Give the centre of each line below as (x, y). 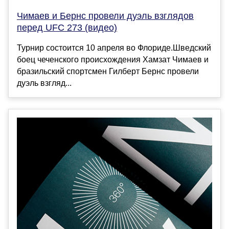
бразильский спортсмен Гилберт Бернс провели (108, 72)
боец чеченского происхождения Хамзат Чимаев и (113, 60)
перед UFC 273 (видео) (67, 28)
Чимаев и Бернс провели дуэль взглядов (105, 16)
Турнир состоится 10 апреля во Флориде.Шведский (114, 48)
